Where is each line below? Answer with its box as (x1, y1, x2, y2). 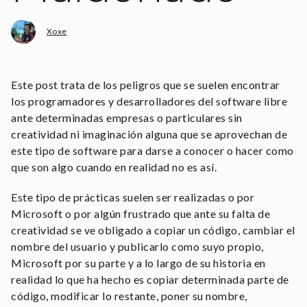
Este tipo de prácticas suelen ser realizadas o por (11, 191, 254, 204)
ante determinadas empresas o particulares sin (11, 111, 243, 124)
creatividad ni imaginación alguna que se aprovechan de (11, 127, 287, 140)
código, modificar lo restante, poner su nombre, (11, 289, 247, 302)
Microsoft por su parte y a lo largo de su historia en (11, 256, 266, 269)
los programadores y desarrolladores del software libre (11, 95, 287, 108)
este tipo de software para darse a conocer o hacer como (11, 144, 294, 157)
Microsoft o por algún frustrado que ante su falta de (11, 207, 270, 220)
